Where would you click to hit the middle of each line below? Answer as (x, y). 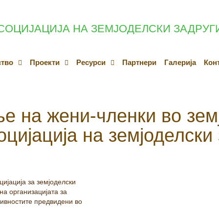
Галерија (180, 62)
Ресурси (91, 62)
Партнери (140, 62)
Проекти (45, 62)
